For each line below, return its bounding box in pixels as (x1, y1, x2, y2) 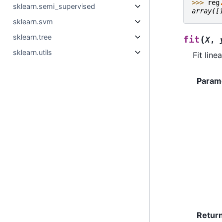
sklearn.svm (13, 17, 54, 26)
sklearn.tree (13, 33, 52, 41)
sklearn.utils (13, 48, 53, 56)
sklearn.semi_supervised (13, 2, 96, 10)
